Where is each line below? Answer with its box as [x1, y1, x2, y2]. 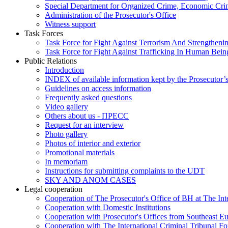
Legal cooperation [24, 185, 82, 194]
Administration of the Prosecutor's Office [45, 11, 176, 20]
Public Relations [24, 56, 77, 66]
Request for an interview [45, 121, 124, 130]
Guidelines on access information [45, 84, 151, 93]
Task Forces [24, 29, 63, 38]
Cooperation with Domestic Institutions [45, 203, 170, 212]
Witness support [45, 20, 96, 29]
